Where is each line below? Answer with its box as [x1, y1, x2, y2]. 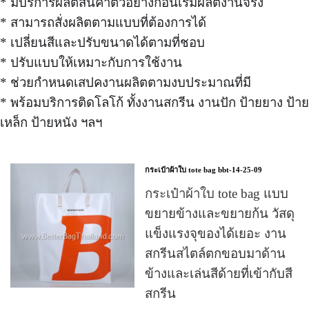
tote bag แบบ [215, 186, 288, 201]
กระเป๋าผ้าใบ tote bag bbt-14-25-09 [145, 165, 262, 174]
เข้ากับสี [249, 266, 292, 281]
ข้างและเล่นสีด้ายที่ [145, 266, 249, 281]
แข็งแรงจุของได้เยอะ [145, 226, 261, 241]
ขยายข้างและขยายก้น [145, 206, 272, 221]
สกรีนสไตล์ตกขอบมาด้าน [145, 246, 286, 261]
